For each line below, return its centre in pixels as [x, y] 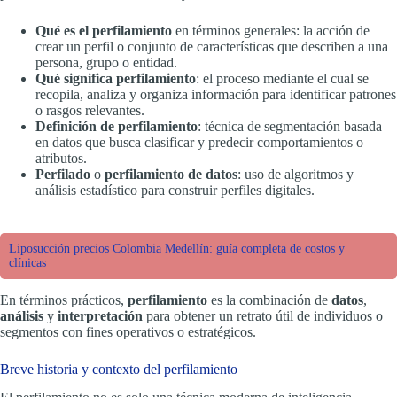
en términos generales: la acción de [271, 30]
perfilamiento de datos [171, 174]
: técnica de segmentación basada [290, 126]
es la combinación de [269, 300]
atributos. [61, 158]
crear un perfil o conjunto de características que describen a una [212, 46]
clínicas [27, 262]
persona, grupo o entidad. [106, 62]
